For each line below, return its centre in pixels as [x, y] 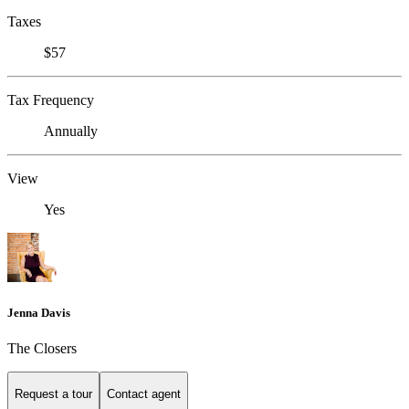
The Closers [42, 349]
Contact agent [144, 393]
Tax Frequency [51, 100]
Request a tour [53, 393]
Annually [71, 131]
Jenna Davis [39, 313]
